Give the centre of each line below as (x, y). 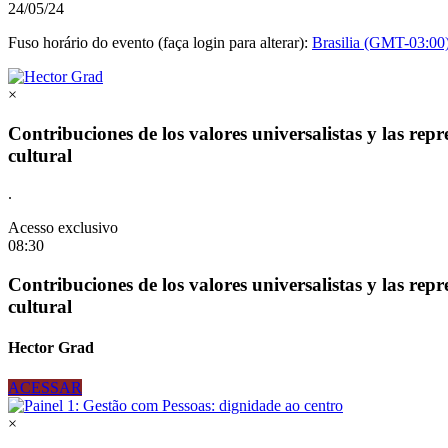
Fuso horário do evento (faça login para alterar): (160, 42)
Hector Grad (51, 348)
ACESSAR (45, 387)
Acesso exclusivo (63, 228)
